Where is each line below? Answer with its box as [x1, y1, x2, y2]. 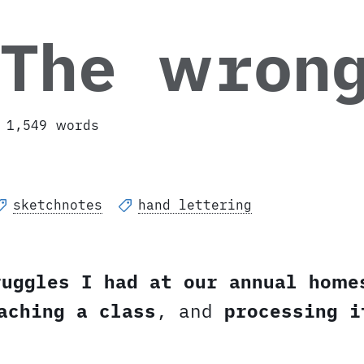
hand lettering [138, 197, 252, 214]
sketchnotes [13, 197, 102, 214]
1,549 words [6, 117, 99, 134]
